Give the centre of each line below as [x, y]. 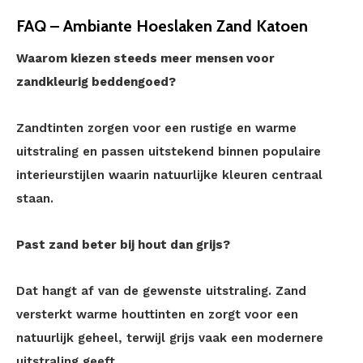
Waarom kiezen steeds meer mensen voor [145, 58]
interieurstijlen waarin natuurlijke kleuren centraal [169, 175]
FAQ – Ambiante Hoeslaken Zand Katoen [162, 26]
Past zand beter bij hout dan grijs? [123, 245]
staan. [35, 199]
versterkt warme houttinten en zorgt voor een [157, 314]
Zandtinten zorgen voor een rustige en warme [156, 128]
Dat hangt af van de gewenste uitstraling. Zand [161, 291]
